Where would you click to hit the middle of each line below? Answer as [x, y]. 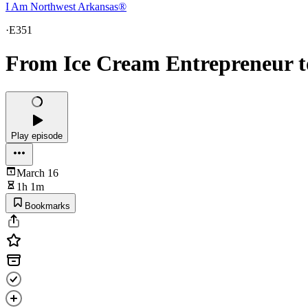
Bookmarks [47, 206]
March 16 [37, 173]
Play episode [37, 135]
